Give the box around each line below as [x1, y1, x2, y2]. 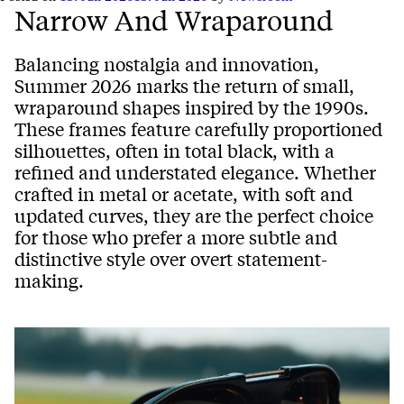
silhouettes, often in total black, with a [14, 138, 335, 163]
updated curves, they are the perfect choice [14, 203, 373, 228]
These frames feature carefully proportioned [14, 116, 382, 142]
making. [14, 268, 84, 293]
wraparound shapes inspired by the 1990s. [14, 95, 369, 120]
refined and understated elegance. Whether [14, 160, 376, 185]
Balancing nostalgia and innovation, [14, 51, 319, 77]
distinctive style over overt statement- [14, 246, 327, 271]
